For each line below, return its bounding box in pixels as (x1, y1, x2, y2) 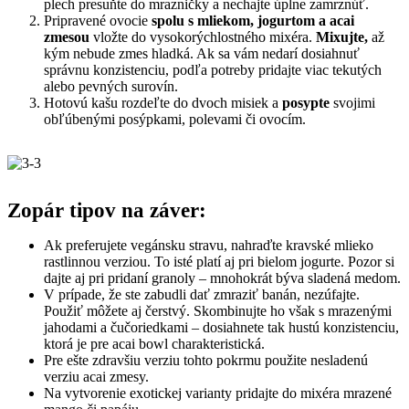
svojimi (330, 94, 375, 110)
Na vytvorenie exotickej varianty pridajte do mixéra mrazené (44, 384, 392, 401)
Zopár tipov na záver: (7, 198, 206, 222)
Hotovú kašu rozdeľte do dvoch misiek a (44, 94, 282, 110)
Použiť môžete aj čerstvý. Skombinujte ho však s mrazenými (44, 302, 392, 319)
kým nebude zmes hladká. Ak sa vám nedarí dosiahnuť (44, 45, 360, 61)
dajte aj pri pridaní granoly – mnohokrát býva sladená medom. (44, 269, 401, 286)
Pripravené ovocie (44, 12, 152, 28)
